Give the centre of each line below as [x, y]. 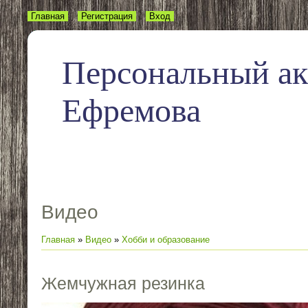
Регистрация [107, 16]
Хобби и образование [166, 240]
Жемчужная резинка [123, 284]
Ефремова [131, 110]
